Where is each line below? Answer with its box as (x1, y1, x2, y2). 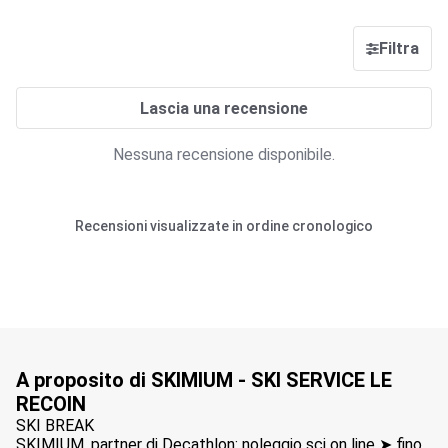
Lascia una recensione (140, 98, 308, 118)
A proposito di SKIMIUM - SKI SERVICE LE (16, 368, 392, 392)
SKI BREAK (16, 416, 94, 435)
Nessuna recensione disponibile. (113, 145, 335, 164)
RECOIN (16, 392, 86, 416)
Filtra (379, 39, 419, 58)
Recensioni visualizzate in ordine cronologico (75, 218, 373, 234)
